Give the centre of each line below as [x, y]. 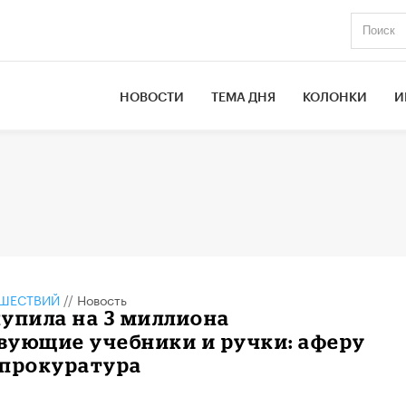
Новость [101, 299]
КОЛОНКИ [335, 97]
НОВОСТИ [152, 97]
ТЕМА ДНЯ [244, 97]
